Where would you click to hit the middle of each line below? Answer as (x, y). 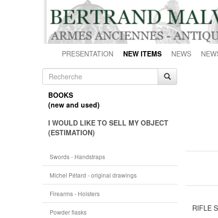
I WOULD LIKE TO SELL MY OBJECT (108, 123)
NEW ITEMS (142, 54)
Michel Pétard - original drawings (93, 175)
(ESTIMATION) (72, 132)
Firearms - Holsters (75, 193)
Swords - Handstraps (77, 156)
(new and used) (74, 105)
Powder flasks (68, 212)
